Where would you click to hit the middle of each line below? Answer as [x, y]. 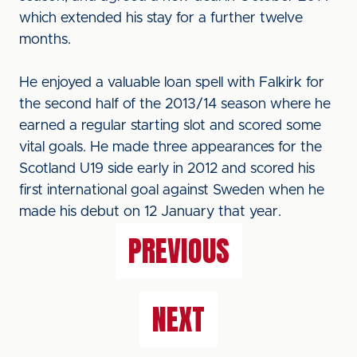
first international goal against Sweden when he [172, 190]
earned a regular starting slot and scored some [170, 126]
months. [47, 40]
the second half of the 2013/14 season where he [175, 104]
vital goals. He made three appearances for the [171, 147]
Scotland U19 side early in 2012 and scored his [167, 169]
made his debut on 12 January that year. [150, 212]
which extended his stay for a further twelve [161, 18]
